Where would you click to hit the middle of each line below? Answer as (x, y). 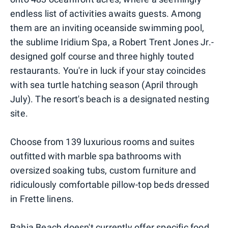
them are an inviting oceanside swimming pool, (107, 28)
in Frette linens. (42, 199)
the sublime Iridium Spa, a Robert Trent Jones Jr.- (112, 42)
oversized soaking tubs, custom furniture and (103, 170)
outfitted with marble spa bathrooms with (96, 156)
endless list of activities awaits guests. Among (106, 14)
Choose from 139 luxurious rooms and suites (103, 142)
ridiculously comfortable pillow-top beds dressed (110, 185)
